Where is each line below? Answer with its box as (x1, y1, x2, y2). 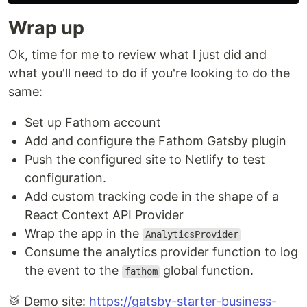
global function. (160, 263, 254, 278)
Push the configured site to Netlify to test (25, 152, 265, 167)
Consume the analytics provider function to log (25, 245, 298, 260)
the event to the (25, 263, 122, 278)
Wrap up (8, 16, 84, 40)
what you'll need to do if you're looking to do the (8, 66, 290, 81)
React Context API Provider (25, 208, 184, 223)
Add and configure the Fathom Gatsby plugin (25, 134, 286, 149)
